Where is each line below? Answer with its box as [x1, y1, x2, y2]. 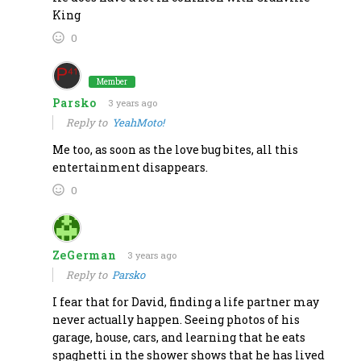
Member [96, 76, 127, 87]
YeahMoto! [111, 114, 164, 130]
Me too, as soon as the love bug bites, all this [52, 141, 298, 157]
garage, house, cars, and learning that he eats [52, 329, 305, 345]
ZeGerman [52, 247, 117, 263]
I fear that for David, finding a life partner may [52, 293, 319, 309]
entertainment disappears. [52, 159, 208, 175]
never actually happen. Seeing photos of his [52, 311, 300, 327]
